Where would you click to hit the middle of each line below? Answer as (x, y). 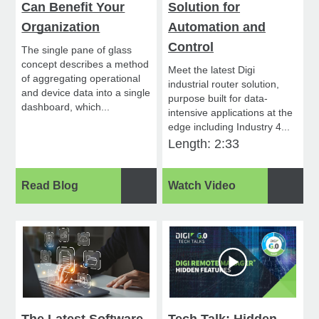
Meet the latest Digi (212, 70)
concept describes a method (85, 64)
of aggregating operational (81, 79)
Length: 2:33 (204, 144)
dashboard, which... (66, 107)
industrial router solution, (224, 84)
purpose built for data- (218, 99)
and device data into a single (86, 93)
